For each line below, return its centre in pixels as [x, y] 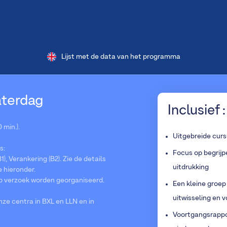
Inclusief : [197, 111]
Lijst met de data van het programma [121, 56]
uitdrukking [191, 167]
